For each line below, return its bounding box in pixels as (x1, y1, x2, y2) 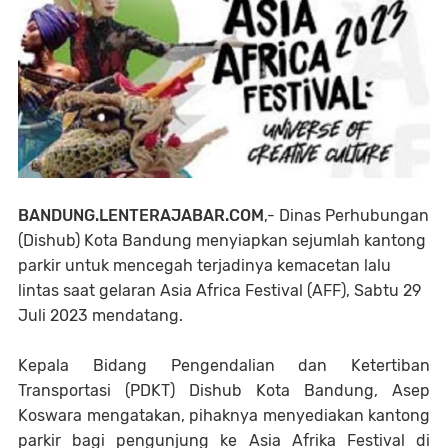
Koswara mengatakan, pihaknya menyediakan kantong (18, 405, 430, 425)
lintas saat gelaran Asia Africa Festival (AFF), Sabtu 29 (18, 280, 421, 300)
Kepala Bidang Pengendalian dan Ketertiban (18, 355, 430, 375)
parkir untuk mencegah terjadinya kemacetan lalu (18, 255, 391, 275)
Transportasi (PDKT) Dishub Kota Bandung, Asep (18, 380, 430, 400)
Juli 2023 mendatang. (18, 305, 183, 325)
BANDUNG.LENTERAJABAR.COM (18, 205, 264, 225)
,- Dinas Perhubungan (264, 205, 429, 225)
